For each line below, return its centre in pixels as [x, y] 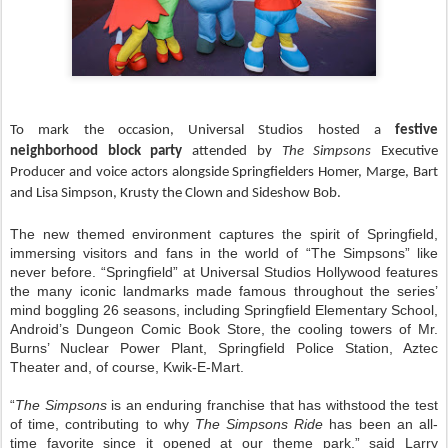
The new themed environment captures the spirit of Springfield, [224, 235]
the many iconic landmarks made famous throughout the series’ [224, 292]
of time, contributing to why [102, 425]
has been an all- [381, 425]
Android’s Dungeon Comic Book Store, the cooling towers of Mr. [224, 330]
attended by [237, 152]
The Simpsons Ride [259, 425]
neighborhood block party [101, 152]
